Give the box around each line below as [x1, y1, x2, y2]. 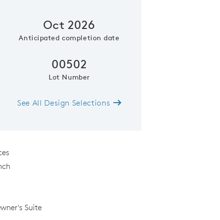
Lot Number [49, 72, 90, 82]
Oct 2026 [43, 17, 96, 32]
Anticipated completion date [19, 33, 120, 42]
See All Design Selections [17, 97, 112, 108]
